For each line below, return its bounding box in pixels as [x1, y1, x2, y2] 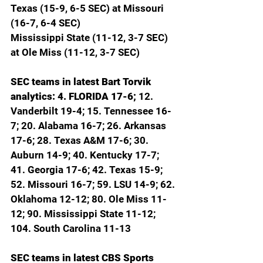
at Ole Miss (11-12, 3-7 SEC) [11, 46, 140, 59]
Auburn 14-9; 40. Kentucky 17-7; [11, 149, 161, 161]
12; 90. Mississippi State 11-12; [11, 208, 158, 220]
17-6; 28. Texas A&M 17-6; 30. [11, 134, 151, 147]
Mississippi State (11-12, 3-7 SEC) [11, 32, 170, 44]
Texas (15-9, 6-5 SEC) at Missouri [11, 2, 166, 15]
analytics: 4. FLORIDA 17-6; [11, 90, 139, 103]
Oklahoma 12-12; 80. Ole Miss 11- [11, 193, 167, 205]
